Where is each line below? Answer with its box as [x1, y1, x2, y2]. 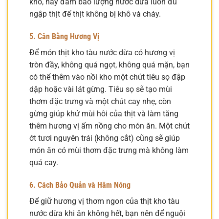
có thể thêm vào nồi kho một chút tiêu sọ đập [29, 72, 185, 82]
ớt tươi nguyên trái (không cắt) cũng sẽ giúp [29, 133, 180, 143]
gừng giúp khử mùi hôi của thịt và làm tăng [29, 109, 178, 118]
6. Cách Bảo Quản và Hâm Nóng [29, 180, 131, 190]
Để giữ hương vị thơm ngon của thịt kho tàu [29, 196, 179, 206]
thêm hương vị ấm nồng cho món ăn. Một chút [29, 121, 190, 131]
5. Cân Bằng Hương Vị [29, 31, 99, 41]
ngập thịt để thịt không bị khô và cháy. [29, 9, 161, 19]
